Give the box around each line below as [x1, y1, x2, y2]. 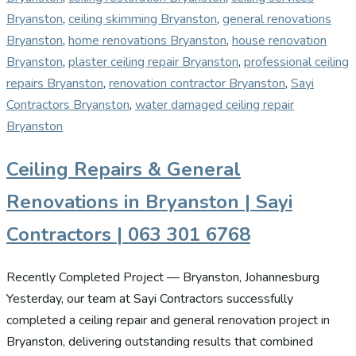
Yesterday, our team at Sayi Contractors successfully [6, 289, 293, 308]
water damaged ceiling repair [135, 95, 294, 114]
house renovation [232, 31, 327, 49]
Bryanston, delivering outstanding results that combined [6, 332, 313, 350]
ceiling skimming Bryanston [68, 10, 217, 28]
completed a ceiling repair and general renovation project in [6, 311, 330, 329]
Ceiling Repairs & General [6, 156, 241, 182]
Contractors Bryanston [6, 95, 130, 114]
